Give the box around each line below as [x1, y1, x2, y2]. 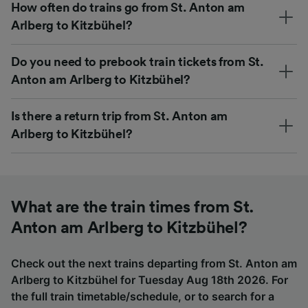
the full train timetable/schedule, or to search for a [11, 289, 274, 303]
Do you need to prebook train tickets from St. [11, 55, 264, 68]
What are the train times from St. [11, 199, 254, 216]
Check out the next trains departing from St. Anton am [11, 256, 297, 270]
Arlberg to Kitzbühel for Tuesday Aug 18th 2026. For [11, 272, 288, 287]
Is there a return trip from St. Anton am [11, 109, 228, 122]
